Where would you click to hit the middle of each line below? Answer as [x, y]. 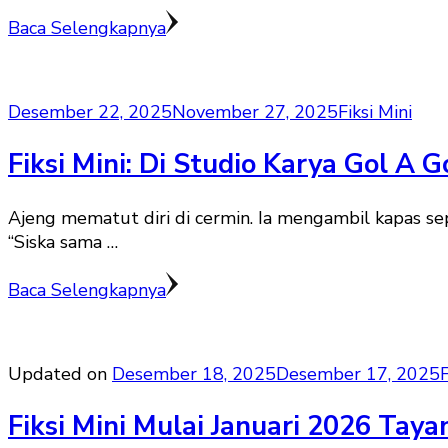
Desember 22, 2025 [90, 111]
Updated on [60, 373]
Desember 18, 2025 [194, 373]
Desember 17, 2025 [358, 373]
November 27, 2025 [255, 111]
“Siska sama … [63, 241]
